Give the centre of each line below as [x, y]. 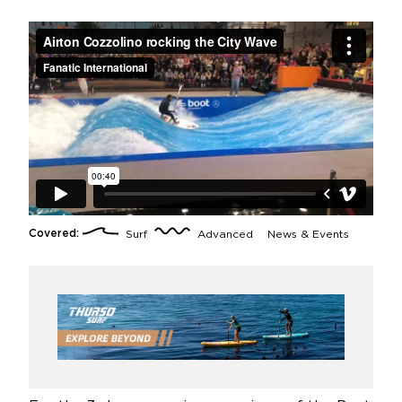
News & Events [306, 234]
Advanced [223, 234]
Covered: [54, 234]
